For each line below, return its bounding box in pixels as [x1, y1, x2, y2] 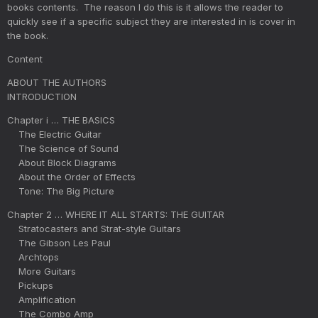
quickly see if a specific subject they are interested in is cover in [7, 15, 295, 27]
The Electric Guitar [7, 128, 102, 140]
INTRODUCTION [7, 90, 77, 102]
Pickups [7, 279, 53, 291]
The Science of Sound [7, 142, 119, 154]
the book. [7, 29, 48, 41]
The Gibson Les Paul [7, 236, 111, 248]
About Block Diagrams [7, 156, 116, 168]
